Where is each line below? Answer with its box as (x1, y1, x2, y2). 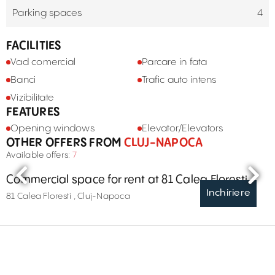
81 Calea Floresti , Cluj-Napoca (6, 192, 130, 201)
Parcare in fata (142, 57, 207, 68)
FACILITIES (6, 40, 61, 52)
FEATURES (6, 106, 60, 118)
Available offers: (6, 151, 72, 160)
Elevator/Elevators (142, 123, 223, 134)
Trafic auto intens (142, 75, 217, 85)
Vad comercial (10, 57, 76, 68)
